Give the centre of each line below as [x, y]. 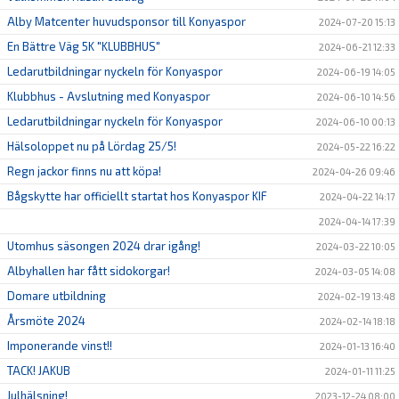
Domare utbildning [57, 296]
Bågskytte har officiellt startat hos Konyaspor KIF [137, 196]
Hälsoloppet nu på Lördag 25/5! [92, 147]
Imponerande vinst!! [60, 346]
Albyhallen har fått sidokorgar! [89, 271]
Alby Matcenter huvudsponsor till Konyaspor [126, 22]
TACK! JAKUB [39, 371]
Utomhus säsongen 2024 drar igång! [104, 246]
